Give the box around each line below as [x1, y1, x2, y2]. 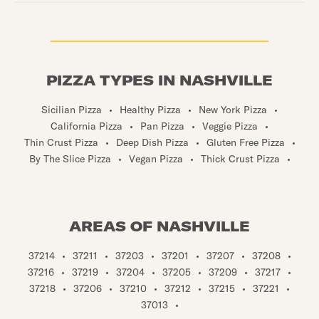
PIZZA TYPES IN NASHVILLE [46, 71, 273, 89]
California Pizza [51, 119, 122, 132]
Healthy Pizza [120, 103, 181, 116]
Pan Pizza [140, 119, 184, 132]
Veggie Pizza [202, 119, 258, 132]
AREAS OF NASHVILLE [69, 217, 250, 235]
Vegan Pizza [128, 152, 183, 165]
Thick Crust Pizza [200, 152, 280, 165]
